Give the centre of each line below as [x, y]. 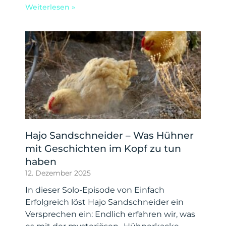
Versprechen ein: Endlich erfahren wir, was [110, 214]
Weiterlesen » [50, 7]
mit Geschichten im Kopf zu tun [103, 148]
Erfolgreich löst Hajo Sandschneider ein [104, 202]
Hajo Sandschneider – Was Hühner [109, 135]
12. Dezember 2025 [58, 173]
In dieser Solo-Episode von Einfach [95, 190]
